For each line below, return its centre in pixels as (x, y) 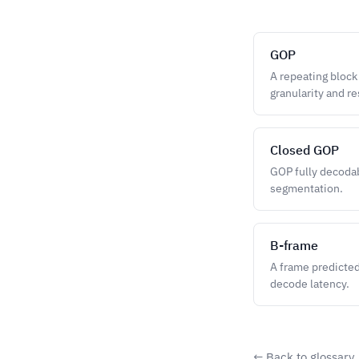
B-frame (294, 245)
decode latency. (310, 284)
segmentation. (307, 188)
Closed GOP (305, 150)
